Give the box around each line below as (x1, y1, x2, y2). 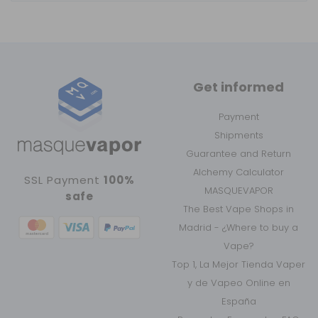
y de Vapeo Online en (187, 275, 290, 290)
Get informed (193, 77, 284, 96)
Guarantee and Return (186, 146, 291, 160)
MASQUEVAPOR (204, 183, 273, 197)
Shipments (214, 128, 263, 142)
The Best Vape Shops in (183, 202, 294, 216)
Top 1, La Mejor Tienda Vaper (172, 257, 305, 271)
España (221, 294, 256, 308)
